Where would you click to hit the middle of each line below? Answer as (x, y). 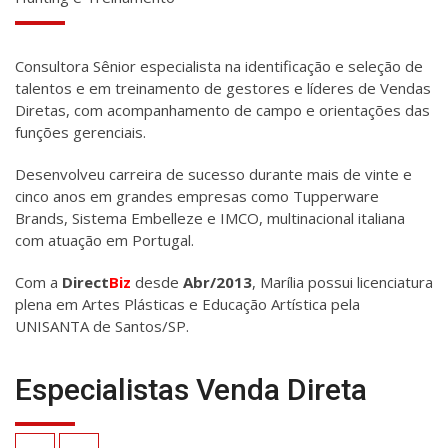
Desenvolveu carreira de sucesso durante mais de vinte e (213, 174)
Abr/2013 (217, 282)
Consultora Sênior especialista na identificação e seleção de (219, 66)
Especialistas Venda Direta (191, 390)
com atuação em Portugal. (104, 240)
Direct (85, 282)
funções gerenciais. (80, 132)
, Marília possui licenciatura (342, 282)
